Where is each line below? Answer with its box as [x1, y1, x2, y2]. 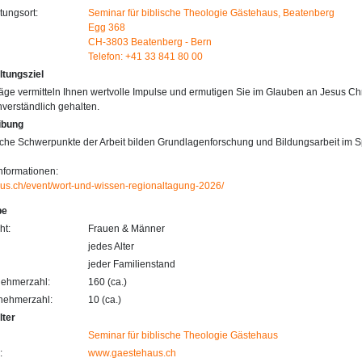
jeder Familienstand [88, 259, 175, 270]
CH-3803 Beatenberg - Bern [88, 36, 212, 48]
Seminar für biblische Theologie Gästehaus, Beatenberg [88, 7, 335, 19]
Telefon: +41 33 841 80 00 [88, 51, 203, 62]
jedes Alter [88, 241, 134, 252]
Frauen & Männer [88, 223, 165, 234]
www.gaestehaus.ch [88, 347, 176, 359]
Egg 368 [88, 22, 125, 33]
